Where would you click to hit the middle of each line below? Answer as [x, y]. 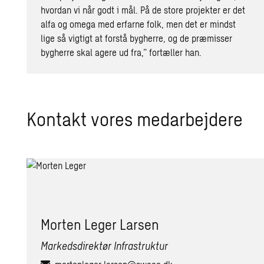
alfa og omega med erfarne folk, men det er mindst [138, 24]
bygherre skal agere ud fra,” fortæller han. [121, 52]
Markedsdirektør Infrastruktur [105, 245]
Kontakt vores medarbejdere [135, 118]
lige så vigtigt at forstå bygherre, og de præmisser [137, 38]
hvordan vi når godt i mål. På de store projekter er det [143, 9]
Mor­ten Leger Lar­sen [100, 224]
